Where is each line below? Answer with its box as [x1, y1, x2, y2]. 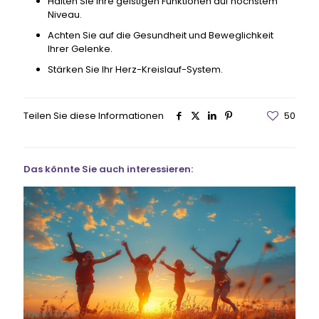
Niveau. [47, 7, 82, 21]
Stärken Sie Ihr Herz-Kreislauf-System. [47, 62, 223, 76]
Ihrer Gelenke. [47, 41, 113, 56]
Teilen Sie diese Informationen [23, 108, 164, 122]
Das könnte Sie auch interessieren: [23, 162, 193, 176]
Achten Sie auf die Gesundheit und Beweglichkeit [47, 28, 273, 42]
